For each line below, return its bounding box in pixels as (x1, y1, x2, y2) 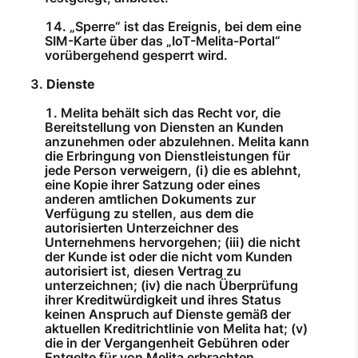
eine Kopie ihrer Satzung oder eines (45, 177, 261, 193)
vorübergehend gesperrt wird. (45, 47, 228, 64)
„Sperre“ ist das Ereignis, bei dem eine (70, 18, 301, 35)
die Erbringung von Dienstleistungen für (45, 148, 290, 165)
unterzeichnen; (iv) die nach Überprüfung (45, 277, 298, 294)
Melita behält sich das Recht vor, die (61, 105, 280, 121)
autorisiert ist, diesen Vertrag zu (45, 263, 241, 280)
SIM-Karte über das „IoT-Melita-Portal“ (45, 33, 280, 50)
